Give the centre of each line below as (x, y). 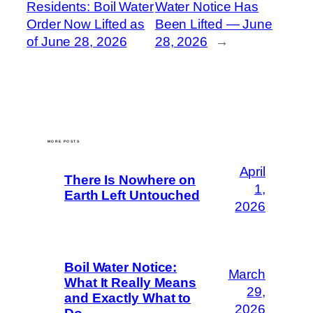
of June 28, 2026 (77, 41)
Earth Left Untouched (132, 196)
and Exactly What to (128, 298)
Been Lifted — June (213, 24)
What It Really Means (130, 282)
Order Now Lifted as (86, 24)
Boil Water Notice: (121, 267)
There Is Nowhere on (130, 180)
